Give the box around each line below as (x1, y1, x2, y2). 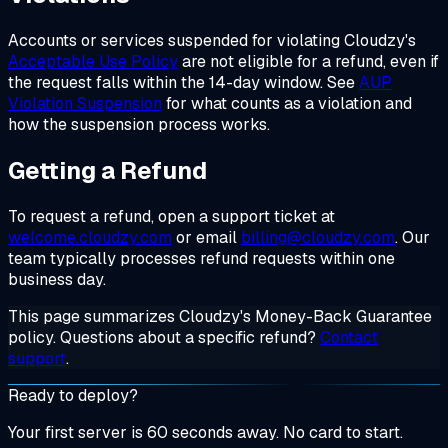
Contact (320, 326, 378, 348)
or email (172, 226, 241, 248)
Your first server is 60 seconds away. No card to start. (8, 421, 403, 443)
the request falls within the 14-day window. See (8, 72, 359, 94)
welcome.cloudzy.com (8, 226, 172, 248)
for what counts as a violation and (162, 93, 412, 115)
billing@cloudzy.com (241, 226, 395, 248)
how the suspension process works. (8, 114, 270, 136)
